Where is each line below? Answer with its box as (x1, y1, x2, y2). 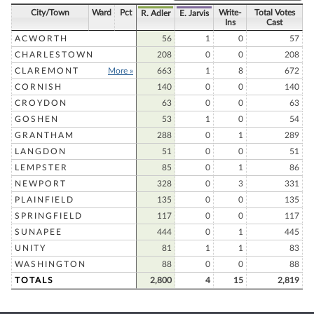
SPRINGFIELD (15, 212, 83, 220)
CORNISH (15, 83, 62, 91)
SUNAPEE (15, 228, 62, 236)
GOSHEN (15, 115, 59, 123)
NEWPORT (15, 179, 67, 188)
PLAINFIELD (15, 196, 74, 204)
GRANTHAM (15, 131, 74, 139)
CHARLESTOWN (15, 50, 94, 59)
